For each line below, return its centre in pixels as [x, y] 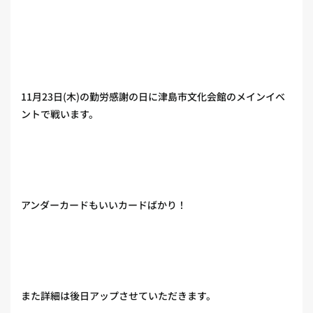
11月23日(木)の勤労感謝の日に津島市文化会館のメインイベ [153, 96]
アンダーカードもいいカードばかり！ [104, 205]
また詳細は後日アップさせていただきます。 [118, 296]
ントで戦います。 [60, 114]
